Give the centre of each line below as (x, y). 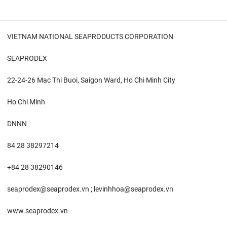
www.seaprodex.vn (37, 211)
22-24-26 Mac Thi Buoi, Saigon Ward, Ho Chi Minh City (91, 80)
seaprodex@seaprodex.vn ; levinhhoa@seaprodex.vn (90, 189)
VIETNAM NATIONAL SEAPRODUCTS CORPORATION (90, 37)
